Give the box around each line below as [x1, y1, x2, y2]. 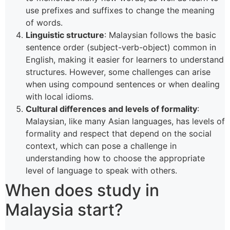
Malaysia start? [5, 199, 123, 220]
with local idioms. [26, 91, 93, 102]
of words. [26, 17, 63, 28]
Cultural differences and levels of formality [26, 103, 197, 114]
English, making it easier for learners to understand [26, 54, 224, 65]
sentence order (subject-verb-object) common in [26, 42, 216, 52]
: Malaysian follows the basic [104, 29, 216, 40]
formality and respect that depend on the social [26, 128, 212, 139]
